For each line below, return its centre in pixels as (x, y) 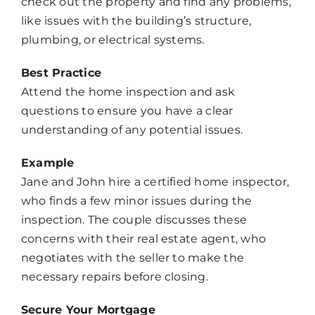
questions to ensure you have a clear (127, 111)
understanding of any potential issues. (132, 130)
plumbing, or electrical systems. (112, 40)
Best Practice (61, 73)
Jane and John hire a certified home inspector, (155, 182)
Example (47, 163)
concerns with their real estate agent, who (143, 239)
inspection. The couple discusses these (134, 220)
